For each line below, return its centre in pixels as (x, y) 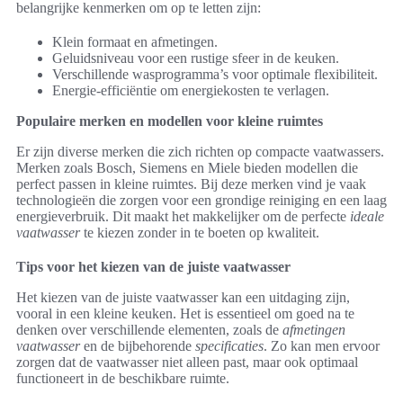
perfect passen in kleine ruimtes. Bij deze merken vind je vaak (191, 184)
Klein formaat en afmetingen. (135, 42)
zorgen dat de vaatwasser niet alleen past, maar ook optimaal (187, 363)
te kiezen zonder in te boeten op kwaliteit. (200, 233)
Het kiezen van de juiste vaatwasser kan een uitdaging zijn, (183, 298)
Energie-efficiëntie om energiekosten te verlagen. (191, 91)
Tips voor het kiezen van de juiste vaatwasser (153, 267)
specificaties (229, 346)
